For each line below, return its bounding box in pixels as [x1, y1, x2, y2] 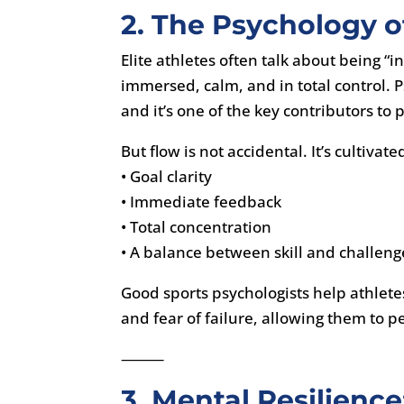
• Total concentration [121, 216, 272, 237]
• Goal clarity [121, 165, 213, 187]
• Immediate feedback [121, 190, 282, 212]
